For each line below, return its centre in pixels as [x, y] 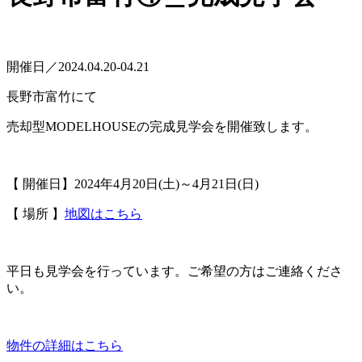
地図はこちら [103, 213]
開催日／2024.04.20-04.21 [78, 66]
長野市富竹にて [52, 96]
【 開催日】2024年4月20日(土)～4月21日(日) [133, 183]
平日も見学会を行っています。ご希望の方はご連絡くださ [175, 271]
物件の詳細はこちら [65, 345]
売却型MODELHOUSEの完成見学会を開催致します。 [162, 126]
